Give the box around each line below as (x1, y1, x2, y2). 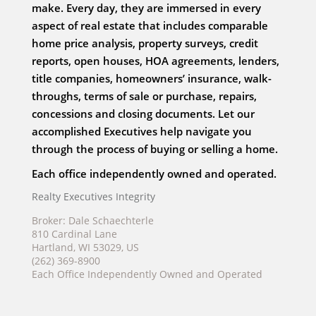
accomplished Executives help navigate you (32, 124, 252, 139)
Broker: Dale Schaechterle (32, 214, 154, 228)
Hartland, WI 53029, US (32, 241, 139, 255)
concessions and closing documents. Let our (32, 107, 255, 121)
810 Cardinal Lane (32, 227, 117, 241)
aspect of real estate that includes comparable (32, 18, 268, 33)
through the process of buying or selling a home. (32, 142, 278, 157)
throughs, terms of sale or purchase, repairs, (32, 89, 257, 104)
